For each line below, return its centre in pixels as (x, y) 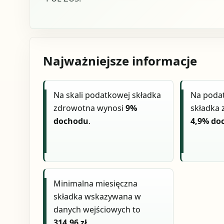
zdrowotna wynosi (90, 108)
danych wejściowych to (97, 210)
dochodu (71, 121)
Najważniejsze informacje (120, 60)
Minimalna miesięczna (96, 184)
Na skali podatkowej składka (107, 95)
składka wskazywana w (97, 197)
